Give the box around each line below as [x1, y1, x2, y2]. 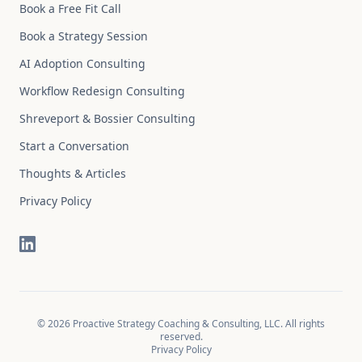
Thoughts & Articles [19, 166, 126, 181]
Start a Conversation [19, 138, 129, 154]
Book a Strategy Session [19, 28, 148, 44]
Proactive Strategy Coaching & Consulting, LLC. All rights [70, 317, 325, 330]
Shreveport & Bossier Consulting [19, 111, 196, 126]
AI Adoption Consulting [19, 56, 145, 71]
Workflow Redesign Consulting [19, 83, 185, 99]
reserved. [159, 330, 203, 343]
